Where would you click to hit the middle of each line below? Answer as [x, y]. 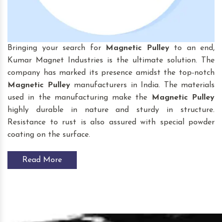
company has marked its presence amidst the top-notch [111, 73]
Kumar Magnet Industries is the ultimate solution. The [111, 60]
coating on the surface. [49, 135]
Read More [42, 160]
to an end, [192, 48]
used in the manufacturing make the [80, 97]
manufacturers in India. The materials [142, 85]
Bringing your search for [56, 48]
